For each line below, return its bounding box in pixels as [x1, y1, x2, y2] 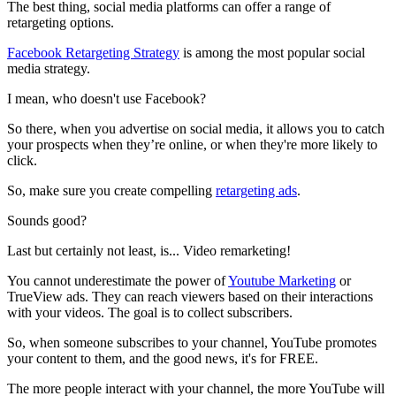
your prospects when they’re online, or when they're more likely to [7, 137, 377, 153]
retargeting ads [216, 183, 297, 199]
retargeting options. [7, 15, 114, 31]
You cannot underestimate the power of [7, 273, 228, 289]
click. [7, 153, 37, 169]
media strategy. [7, 61, 90, 77]
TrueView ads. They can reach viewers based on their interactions [7, 289, 373, 305]
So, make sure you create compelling [7, 183, 216, 199]
